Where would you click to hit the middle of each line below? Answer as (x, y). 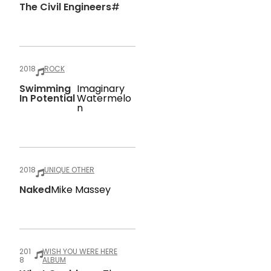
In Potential (47, 98)
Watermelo (104, 98)
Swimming (45, 89)
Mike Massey (81, 190)
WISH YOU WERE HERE (80, 251)
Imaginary (101, 89)
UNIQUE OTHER (69, 170)
